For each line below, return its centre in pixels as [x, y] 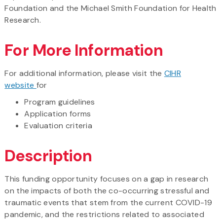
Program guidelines [60, 102]
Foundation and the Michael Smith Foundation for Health [110, 8]
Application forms [58, 113]
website [20, 85]
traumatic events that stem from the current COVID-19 [108, 202]
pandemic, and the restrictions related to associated [104, 214]
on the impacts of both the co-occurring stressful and [107, 190]
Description [48, 156]
